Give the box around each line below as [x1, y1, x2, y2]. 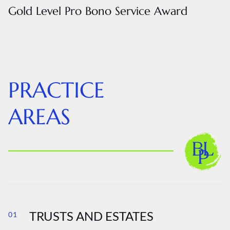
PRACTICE [8, 76, 105, 104]
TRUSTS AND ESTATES [29, 208, 154, 223]
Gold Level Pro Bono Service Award [8, 4, 187, 18]
